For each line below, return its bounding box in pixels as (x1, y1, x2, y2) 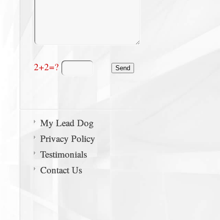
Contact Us (40, 164, 82, 176)
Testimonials (40, 148, 87, 160)
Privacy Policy (40, 132, 95, 144)
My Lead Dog (40, 116, 94, 129)
